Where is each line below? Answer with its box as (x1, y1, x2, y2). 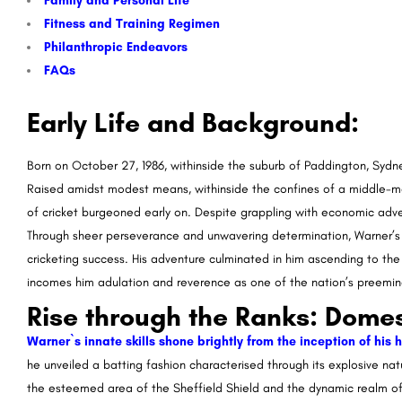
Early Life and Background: (27, 105, 359, 139)
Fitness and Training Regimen (44, 15, 220, 31)
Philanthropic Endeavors (44, 39, 188, 55)
